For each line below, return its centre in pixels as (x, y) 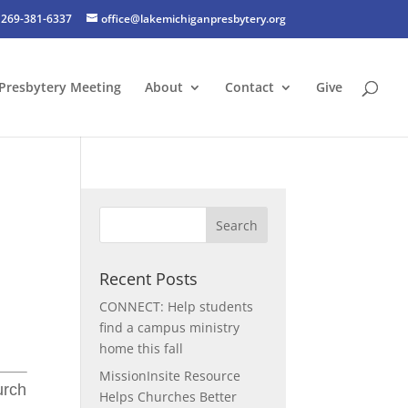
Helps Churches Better (168, 397)
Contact (250, 87)
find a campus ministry (170, 327)
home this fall (142, 348)
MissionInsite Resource (170, 376)
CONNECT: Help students (177, 306)
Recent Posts (149, 279)
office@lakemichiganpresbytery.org (193, 19)
